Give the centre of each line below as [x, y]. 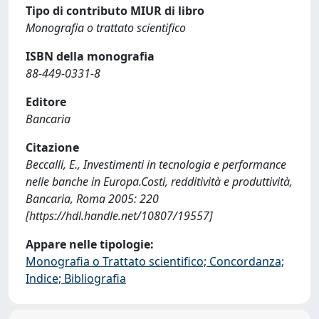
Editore [46, 102]
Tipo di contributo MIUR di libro [115, 11]
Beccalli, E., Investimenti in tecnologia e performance [156, 164]
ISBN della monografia [90, 56]
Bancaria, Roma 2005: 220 [92, 199]
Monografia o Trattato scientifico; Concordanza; [155, 261]
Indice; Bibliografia [76, 278]
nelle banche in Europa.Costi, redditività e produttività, [159, 182]
